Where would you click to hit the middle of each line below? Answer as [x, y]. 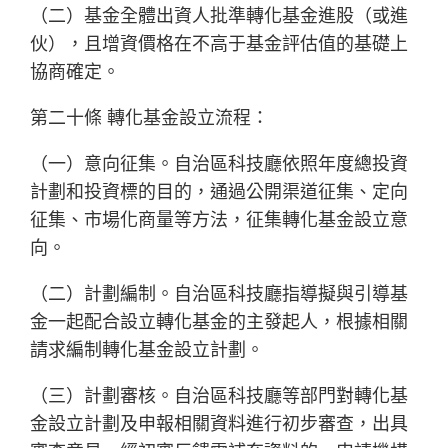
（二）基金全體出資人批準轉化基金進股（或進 [219, 16]
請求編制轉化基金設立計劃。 [147, 350]
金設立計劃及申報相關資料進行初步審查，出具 [219, 424]
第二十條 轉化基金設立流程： [150, 118]
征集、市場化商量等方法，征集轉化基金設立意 [219, 220]
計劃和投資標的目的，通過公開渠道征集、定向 [219, 192]
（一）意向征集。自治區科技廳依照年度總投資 [219, 164]
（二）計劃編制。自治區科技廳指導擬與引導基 [219, 294]
